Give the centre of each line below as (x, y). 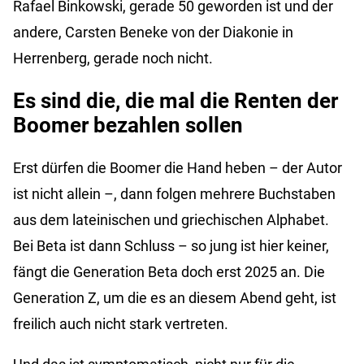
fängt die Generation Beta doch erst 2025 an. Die (169, 271)
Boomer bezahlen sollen (128, 126)
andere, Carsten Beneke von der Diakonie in (153, 32)
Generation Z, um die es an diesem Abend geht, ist (175, 297)
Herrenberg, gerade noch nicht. (113, 58)
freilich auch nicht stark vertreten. (121, 323)
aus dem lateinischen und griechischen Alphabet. (171, 219)
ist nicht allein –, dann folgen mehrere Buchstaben (174, 193)
